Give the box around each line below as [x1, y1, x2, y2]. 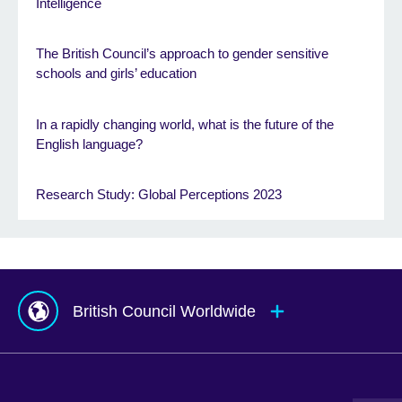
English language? [36, 135, 143, 152]
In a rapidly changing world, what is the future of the [36, 116, 334, 132]
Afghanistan [18, 373, 94, 389]
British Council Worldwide [72, 302, 256, 321]
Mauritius [210, 373, 268, 389]
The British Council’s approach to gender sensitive [36, 46, 328, 62]
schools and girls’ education [36, 66, 197, 82]
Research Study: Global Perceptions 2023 [36, 187, 282, 203]
